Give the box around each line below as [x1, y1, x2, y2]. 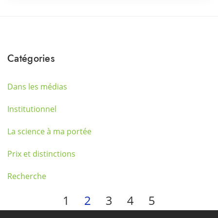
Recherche [7, 171, 46, 182]
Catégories [7, 51, 54, 66]
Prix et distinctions [7, 148, 75, 159]
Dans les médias [7, 81, 67, 92]
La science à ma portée [7, 126, 91, 137]
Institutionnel [7, 104, 56, 114]
